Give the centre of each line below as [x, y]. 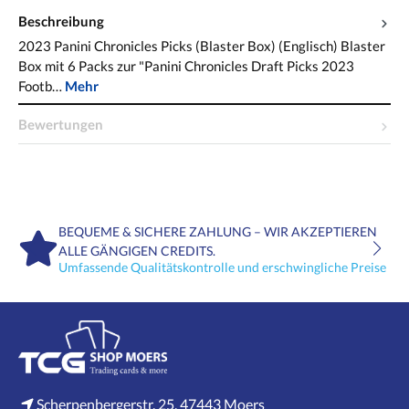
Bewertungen [61, 124]
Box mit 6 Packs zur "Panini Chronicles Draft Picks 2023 [186, 65]
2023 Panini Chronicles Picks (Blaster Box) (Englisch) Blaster [202, 45]
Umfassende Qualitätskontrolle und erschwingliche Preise [222, 267]
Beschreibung [61, 21]
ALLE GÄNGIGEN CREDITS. [137, 250]
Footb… [42, 85]
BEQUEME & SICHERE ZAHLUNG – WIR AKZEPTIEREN [218, 231]
